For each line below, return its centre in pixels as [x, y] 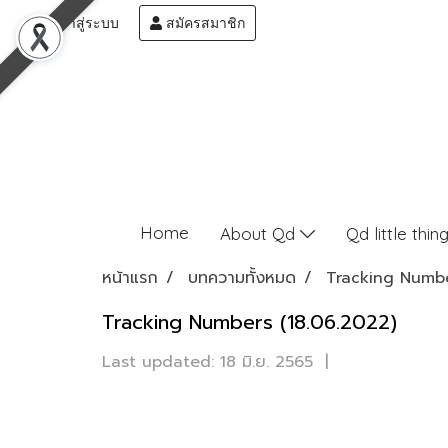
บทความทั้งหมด [242, 278]
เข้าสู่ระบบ [84, 23]
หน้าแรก [130, 278]
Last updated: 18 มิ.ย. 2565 [207, 362]
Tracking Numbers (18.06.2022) [249, 322]
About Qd [260, 233]
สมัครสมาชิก [204, 23]
